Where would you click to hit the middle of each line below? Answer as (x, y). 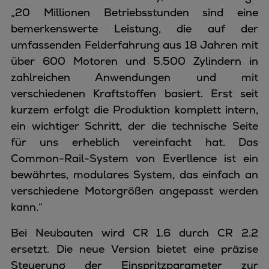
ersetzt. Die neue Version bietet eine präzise (134, 249)
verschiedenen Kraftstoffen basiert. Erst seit (134, 93)
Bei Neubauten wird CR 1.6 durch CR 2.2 (134, 233)
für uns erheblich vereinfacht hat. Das (134, 142)
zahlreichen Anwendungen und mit (134, 77)
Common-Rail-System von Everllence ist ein (134, 158)
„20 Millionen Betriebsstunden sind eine (134, 12)
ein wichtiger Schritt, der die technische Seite (134, 126)
